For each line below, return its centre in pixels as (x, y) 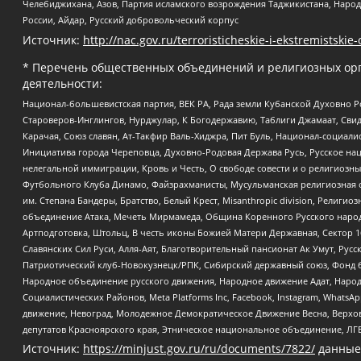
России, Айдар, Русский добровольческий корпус (131, 20)
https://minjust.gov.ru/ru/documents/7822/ (199, 349)
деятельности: (62, 83)
